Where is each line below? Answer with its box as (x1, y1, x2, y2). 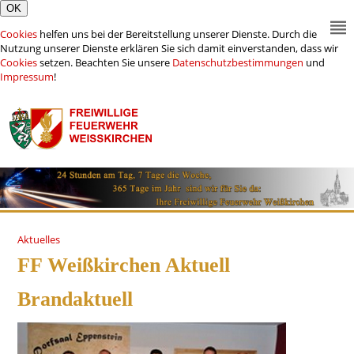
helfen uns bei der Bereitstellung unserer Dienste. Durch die (37, 26, 317, 41)
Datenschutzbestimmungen (172, 55, 303, 70)
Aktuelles (17, 232, 61, 247)
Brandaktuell (17, 287, 134, 311)
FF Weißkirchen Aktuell (17, 253, 231, 277)
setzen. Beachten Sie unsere (37, 55, 172, 70)
